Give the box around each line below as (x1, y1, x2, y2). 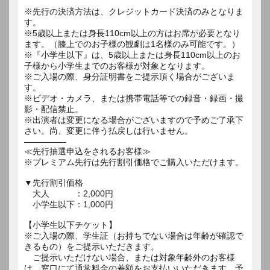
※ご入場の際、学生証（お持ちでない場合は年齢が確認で (24, 230, 243, 240)
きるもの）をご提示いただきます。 (24, 241, 159, 251)
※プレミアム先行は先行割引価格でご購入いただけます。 (24, 157, 243, 167)
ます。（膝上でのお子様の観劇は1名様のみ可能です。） (24, 39, 240, 49)
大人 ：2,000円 (24, 188, 113, 198)
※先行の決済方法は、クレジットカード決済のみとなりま (24, 6, 243, 16)
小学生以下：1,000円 (24, 199, 113, 209)
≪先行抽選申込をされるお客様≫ (24, 146, 151, 156)
